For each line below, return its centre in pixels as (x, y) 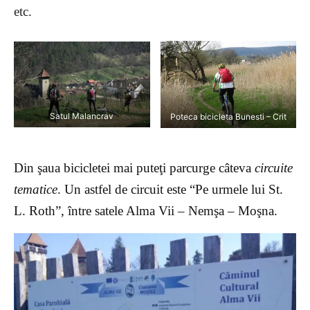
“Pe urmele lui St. (236, 190)
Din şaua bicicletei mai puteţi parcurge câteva (134, 168)
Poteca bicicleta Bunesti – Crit (228, 116)
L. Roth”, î (43, 211)
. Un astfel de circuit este (124, 190)
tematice (36, 190)
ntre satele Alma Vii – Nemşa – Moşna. (174, 211)
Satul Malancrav (82, 116)
